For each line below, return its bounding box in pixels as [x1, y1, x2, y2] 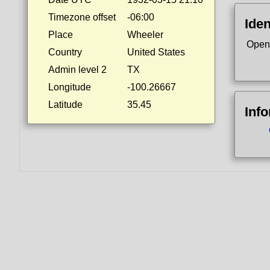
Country [48, 47, 82, 57]
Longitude [48, 82, 91, 92]
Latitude [48, 99, 83, 110]
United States [127, 47, 185, 57]
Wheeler [127, 30, 163, 40]
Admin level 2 [48, 64, 107, 75]
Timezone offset [48, 12, 116, 22]
